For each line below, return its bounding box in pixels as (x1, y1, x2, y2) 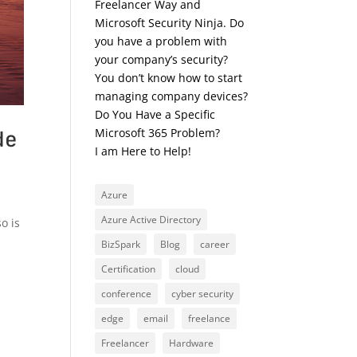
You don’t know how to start (95, 70, 243, 86)
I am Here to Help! (95, 143, 192, 159)
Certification (101, 262, 156, 277)
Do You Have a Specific (95, 107, 216, 123)
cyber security (171, 287, 234, 301)
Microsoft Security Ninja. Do (95, 15, 245, 31)
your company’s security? (95, 52, 229, 68)
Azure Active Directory (101, 213, 202, 227)
